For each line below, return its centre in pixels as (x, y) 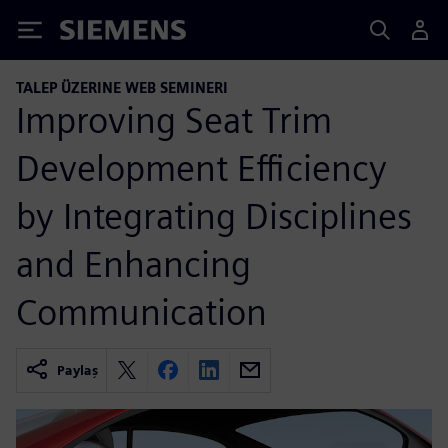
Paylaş (77, 370)
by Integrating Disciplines (214, 215)
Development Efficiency (201, 167)
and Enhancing (133, 263)
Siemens (93, 33)
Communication (141, 311)
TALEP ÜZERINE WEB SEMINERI (122, 87)
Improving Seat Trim (174, 119)
